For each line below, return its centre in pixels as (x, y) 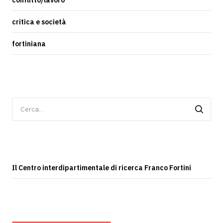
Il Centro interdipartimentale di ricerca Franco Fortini (102, 168)
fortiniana (29, 44)
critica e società (39, 22)
